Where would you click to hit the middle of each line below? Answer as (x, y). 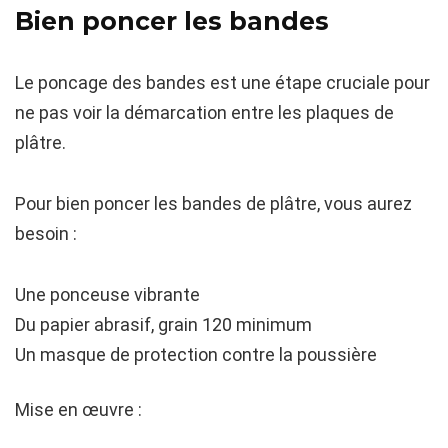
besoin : (46, 233)
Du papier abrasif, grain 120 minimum (163, 324)
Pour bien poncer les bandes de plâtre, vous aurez (213, 203)
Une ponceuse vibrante (107, 294)
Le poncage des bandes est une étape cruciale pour (222, 82)
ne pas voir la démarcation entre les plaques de (204, 112)
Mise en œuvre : (78, 409)
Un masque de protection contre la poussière (196, 354)
